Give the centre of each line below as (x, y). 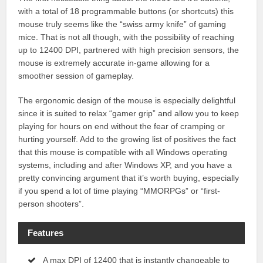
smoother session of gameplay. (76, 76)
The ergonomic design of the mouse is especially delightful (127, 101)
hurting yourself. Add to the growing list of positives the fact (127, 139)
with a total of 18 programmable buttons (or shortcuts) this (126, 11)
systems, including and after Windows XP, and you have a (125, 165)
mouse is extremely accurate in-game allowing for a (114, 63)
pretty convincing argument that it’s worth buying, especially (129, 178)
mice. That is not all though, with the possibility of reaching (127, 37)
